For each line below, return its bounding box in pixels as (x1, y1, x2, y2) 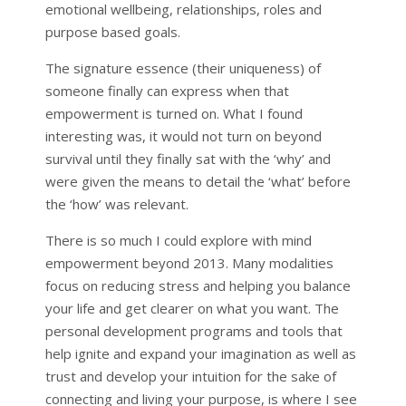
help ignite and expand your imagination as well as (44, 343, 356, 362)
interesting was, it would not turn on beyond (44, 126, 322, 145)
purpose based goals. (44, 22, 180, 41)
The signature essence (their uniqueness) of (44, 58, 321, 77)
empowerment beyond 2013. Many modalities (44, 253, 333, 272)
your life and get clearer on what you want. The (44, 298, 339, 317)
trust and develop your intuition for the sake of (44, 366, 336, 385)
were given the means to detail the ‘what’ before (44, 171, 351, 190)
